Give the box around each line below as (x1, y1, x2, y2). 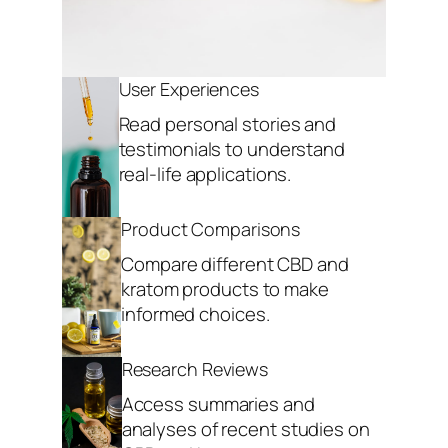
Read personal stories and (118, 110, 337, 137)
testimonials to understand (118, 135, 345, 162)
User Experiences (118, 76, 259, 101)
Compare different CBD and (121, 250, 349, 277)
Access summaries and (121, 390, 315, 417)
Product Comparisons (121, 216, 301, 241)
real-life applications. (118, 160, 292, 187)
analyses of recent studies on (121, 415, 370, 442)
